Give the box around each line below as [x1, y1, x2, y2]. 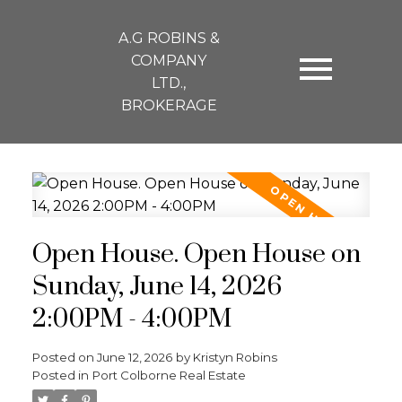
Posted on [31, 349, 97, 364]
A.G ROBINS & [118, 30, 220, 47]
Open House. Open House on [31, 238, 361, 271]
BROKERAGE [120, 97, 217, 114]
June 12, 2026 [96, 349, 172, 364]
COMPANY [131, 52, 207, 69]
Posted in [31, 367, 89, 382]
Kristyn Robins [192, 349, 277, 364]
